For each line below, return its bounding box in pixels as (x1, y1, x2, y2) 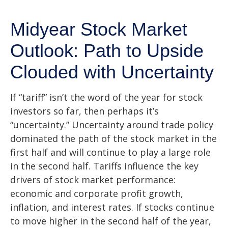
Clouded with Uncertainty (10, 62, 214, 82)
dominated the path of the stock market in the (10, 132, 217, 145)
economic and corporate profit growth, (10, 187, 183, 199)
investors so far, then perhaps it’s (10, 105, 159, 117)
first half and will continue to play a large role (10, 146, 211, 158)
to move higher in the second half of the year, (10, 215, 211, 227)
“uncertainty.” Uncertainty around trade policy (10, 119, 213, 131)
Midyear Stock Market (10, 19, 187, 40)
